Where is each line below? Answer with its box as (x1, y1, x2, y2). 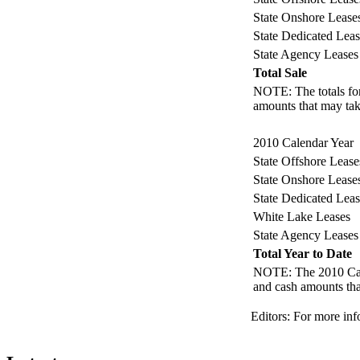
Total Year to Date (253, 247, 352, 261)
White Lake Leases (253, 210, 350, 224)
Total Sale (253, 66, 307, 80)
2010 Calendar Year (253, 136, 354, 150)
